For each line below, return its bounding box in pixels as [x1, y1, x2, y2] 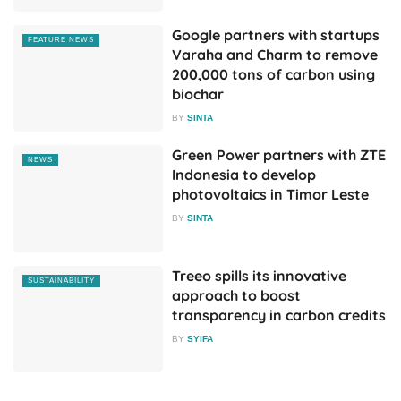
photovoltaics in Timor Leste [172, 185, 370, 204]
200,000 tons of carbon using [172, 64, 376, 83]
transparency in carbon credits [172, 305, 387, 324]
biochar [172, 84, 225, 103]
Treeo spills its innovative [172, 266, 347, 285]
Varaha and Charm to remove [172, 45, 379, 64]
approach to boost [172, 286, 302, 304]
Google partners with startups [172, 25, 380, 44]
